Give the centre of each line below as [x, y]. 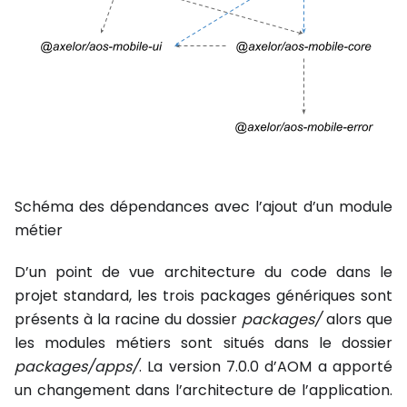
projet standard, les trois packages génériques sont [203, 296]
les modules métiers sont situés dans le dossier [203, 343]
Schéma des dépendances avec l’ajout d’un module [203, 207]
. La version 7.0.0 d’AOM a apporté [266, 367]
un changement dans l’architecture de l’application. [203, 391]
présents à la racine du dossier [128, 320]
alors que [357, 320]
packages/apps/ [77, 367]
